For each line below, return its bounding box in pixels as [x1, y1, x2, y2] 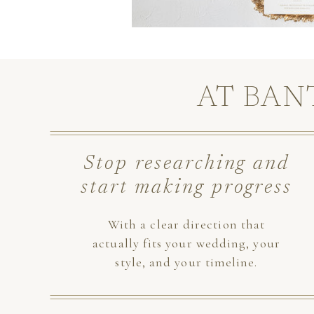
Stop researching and [83, 154, 289, 175]
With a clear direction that [107, 217, 266, 232]
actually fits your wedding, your [93, 235, 280, 251]
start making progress [81, 178, 292, 198]
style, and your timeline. [115, 254, 258, 270]
